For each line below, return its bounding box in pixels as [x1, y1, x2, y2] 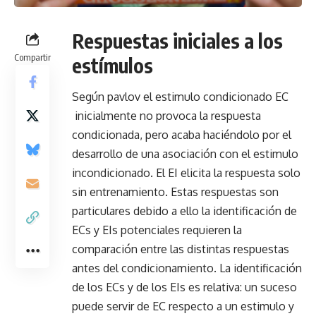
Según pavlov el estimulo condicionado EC [72, 90, 288, 104]
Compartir [14, 51, 51, 63]
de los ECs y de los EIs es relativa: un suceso [72, 280, 297, 294]
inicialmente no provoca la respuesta [72, 109, 261, 123]
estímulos [72, 52, 153, 78]
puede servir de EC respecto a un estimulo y [72, 299, 294, 313]
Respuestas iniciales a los [72, 28, 283, 53]
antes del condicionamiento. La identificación [72, 261, 302, 275]
